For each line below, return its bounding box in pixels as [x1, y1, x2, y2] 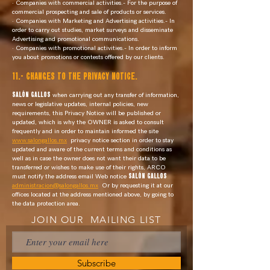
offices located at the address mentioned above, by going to [12, 190, 174, 199]
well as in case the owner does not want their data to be [12, 154, 166, 163]
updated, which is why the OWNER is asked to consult [12, 118, 164, 127]
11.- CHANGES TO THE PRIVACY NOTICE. [12, 71, 137, 80]
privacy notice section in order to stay [71, 136, 174, 145]
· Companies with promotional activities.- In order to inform [12, 43, 177, 52]
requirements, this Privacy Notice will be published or [12, 108, 161, 118]
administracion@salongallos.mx [12, 181, 98, 190]
